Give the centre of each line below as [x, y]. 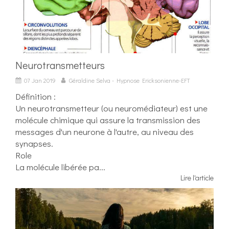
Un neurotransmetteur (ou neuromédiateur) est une [111, 108]
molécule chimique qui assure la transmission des [108, 120]
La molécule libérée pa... [60, 167]
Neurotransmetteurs [60, 65]
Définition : [36, 97]
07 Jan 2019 [40, 81]
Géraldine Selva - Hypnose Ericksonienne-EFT [130, 81]
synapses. [34, 144]
